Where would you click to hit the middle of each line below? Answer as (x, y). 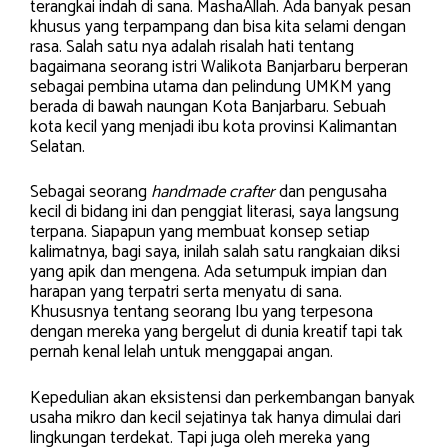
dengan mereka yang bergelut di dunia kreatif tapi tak (216, 332)
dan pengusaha (331, 192)
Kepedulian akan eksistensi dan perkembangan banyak (222, 397)
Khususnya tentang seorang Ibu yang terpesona (201, 312)
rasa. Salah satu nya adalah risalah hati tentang (192, 46)
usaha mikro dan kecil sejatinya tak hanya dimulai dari (215, 417)
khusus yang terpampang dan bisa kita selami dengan (218, 26)
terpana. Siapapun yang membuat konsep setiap (200, 232)
